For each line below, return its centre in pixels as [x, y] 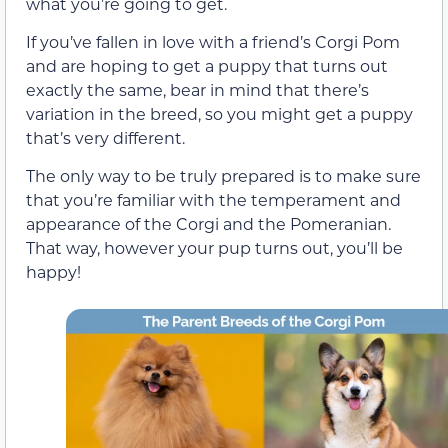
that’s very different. [105, 138]
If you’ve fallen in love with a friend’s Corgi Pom [213, 42]
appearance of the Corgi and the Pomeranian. [208, 224]
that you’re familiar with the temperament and [213, 200]
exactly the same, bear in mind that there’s [197, 90]
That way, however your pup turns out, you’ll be [214, 248]
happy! [53, 272]
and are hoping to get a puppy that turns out [207, 66]
